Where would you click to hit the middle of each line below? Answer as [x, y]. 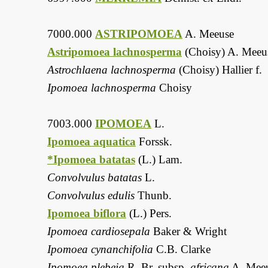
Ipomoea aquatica [92, 142]
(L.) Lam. [159, 160]
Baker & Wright [188, 232]
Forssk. [154, 142]
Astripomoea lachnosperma [115, 52]
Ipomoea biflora [87, 214]
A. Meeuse [208, 34]
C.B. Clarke [182, 249]
